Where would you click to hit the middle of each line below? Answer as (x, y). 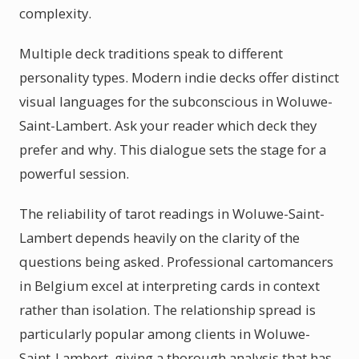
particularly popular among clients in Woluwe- (165, 334)
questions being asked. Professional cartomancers (176, 262)
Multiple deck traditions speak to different (151, 53)
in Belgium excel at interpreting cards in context (169, 286)
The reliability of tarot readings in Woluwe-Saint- (172, 214)
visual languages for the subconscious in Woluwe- (176, 101)
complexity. (55, 13)
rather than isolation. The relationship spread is (167, 310)
